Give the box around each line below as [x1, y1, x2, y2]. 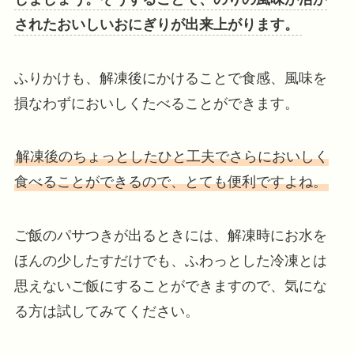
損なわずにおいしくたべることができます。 [13, 95, 299, 111]
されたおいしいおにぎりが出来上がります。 [13, 16, 299, 32]
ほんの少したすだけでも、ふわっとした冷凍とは [13, 253, 327, 269]
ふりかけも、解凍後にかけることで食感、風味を [13, 70, 327, 86]
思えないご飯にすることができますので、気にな [13, 278, 327, 295]
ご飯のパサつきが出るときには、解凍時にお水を [13, 228, 327, 244]
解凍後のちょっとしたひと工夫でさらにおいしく [15, 149, 329, 165]
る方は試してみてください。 [13, 303, 199, 320]
